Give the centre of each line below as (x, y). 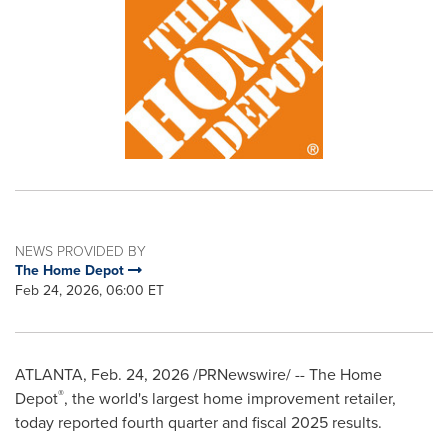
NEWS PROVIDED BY (80, 250)
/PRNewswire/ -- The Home (285, 374)
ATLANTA (49, 374)
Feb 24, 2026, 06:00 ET (89, 290)
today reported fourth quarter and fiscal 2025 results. (198, 422)
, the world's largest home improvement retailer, (230, 398)
